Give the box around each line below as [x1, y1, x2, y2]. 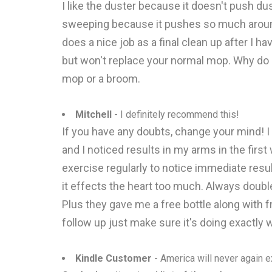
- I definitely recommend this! [112, 109, 239, 120]
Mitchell [75, 109, 112, 120]
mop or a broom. [62, 72, 140, 85]
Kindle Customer [75, 253, 152, 264]
